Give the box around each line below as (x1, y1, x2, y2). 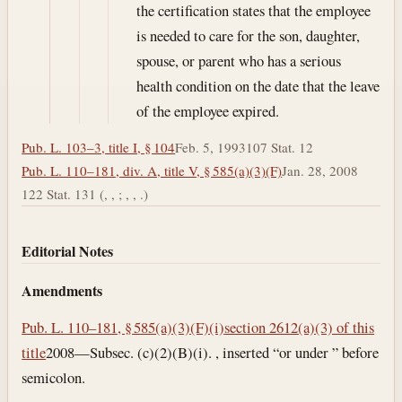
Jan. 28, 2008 (282, 162, 359, 180)
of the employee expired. (135, 100, 279, 121)
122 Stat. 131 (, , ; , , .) (22, 185, 149, 204)
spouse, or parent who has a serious (135, 49, 341, 71)
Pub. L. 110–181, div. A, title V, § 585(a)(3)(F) (22, 162, 283, 180)
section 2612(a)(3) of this (224, 316, 375, 337)
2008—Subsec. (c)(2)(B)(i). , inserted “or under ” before (46, 341, 380, 363)
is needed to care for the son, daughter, (135, 24, 360, 46)
